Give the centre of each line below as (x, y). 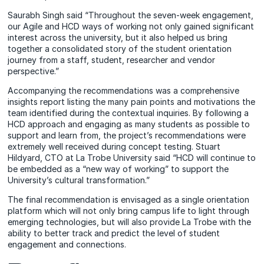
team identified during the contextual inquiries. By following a (128, 113)
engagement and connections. (67, 244)
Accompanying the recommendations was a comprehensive (124, 90)
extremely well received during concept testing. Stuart (114, 146)
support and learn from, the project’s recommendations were (127, 135)
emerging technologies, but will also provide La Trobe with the (130, 222)
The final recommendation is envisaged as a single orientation (129, 199)
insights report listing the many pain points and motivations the (132, 102)
